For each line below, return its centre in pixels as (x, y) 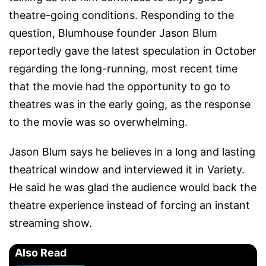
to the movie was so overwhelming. (100, 122)
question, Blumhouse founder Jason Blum (113, 33)
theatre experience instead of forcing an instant (129, 205)
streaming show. (50, 223)
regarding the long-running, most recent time (123, 69)
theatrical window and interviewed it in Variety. (127, 170)
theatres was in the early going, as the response (130, 104)
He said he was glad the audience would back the (133, 188)
